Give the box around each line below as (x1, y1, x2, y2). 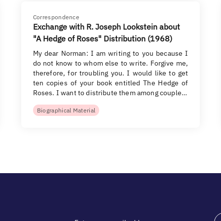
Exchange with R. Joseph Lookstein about (33, 22, 180, 32)
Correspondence (33, 13, 80, 21)
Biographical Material (37, 107, 96, 114)
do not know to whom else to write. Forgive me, (33, 59, 188, 68)
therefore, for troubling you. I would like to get (33, 69, 188, 77)
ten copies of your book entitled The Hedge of (33, 78, 188, 87)
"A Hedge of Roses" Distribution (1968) (33, 34, 172, 43)
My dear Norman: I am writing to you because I (33, 49, 188, 58)
